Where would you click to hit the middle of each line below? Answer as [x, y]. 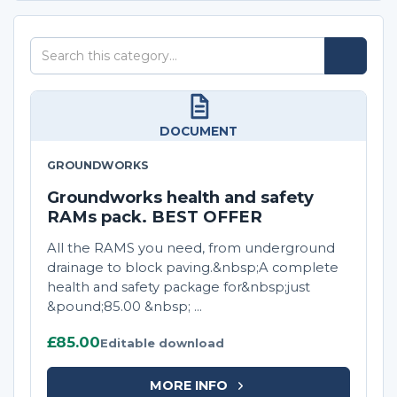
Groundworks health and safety [180, 198]
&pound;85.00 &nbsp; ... [125, 307]
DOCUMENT [198, 132]
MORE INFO [188, 385]
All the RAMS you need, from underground [191, 249]
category [64, 92]
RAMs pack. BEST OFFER [155, 217]
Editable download [162, 343]
